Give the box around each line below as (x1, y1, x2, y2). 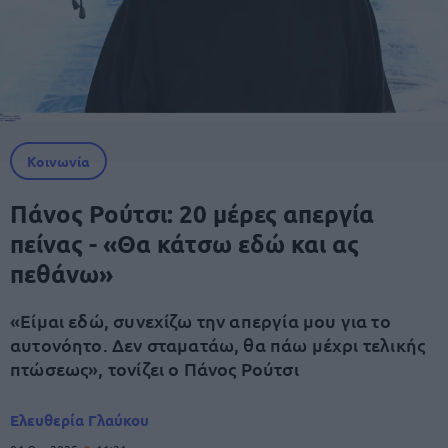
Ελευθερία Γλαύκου (10, 410, 149, 430)
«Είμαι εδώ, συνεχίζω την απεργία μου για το (10, 309, 391, 332)
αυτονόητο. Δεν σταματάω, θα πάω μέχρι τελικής (10, 333, 426, 356)
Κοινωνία (27, 152, 90, 170)
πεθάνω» (10, 258, 113, 289)
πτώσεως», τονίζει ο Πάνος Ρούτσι (10, 357, 299, 380)
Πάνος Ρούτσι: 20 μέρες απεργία (10, 198, 374, 229)
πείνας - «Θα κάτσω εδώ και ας (10, 228, 359, 259)
